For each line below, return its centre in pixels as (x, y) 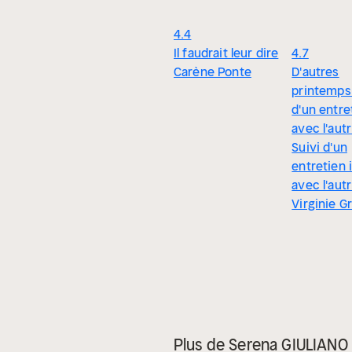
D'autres (315, 72)
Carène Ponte (213, 72)
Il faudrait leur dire (226, 53)
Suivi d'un (319, 147)
